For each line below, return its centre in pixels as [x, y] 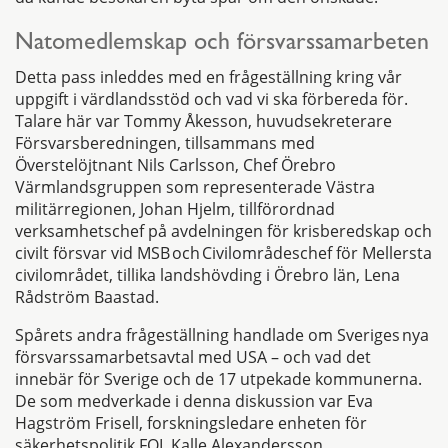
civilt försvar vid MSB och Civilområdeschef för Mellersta [223, 252]
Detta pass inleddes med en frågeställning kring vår [208, 76]
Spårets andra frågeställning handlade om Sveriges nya [222, 334]
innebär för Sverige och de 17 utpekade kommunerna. [218, 378]
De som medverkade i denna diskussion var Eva [194, 400]
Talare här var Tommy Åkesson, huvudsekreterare [203, 120]
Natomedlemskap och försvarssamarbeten [222, 44]
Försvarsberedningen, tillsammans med [165, 142]
